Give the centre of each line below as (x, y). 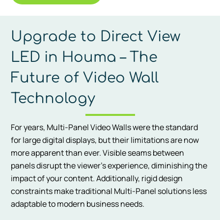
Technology (53, 98)
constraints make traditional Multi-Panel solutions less (109, 191)
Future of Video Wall (85, 78)
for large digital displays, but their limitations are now (105, 140)
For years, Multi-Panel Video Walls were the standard (105, 127)
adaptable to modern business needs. (78, 204)
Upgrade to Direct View (96, 37)
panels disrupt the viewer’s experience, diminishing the (109, 165)
